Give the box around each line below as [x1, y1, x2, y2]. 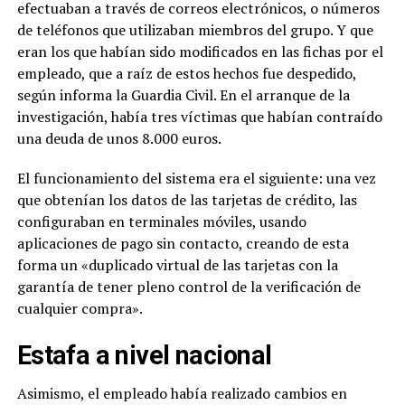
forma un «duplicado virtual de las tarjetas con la [16, 254, 338, 275]
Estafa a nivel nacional [16, 339, 272, 371]
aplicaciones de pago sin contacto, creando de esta [16, 232, 349, 253]
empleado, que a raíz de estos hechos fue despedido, [16, 62, 356, 83]
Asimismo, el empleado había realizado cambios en [16, 382, 347, 403]
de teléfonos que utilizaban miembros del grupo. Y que [16, 19, 373, 40]
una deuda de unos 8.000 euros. [16, 127, 221, 148]
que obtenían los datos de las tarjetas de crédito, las [16, 189, 357, 210]
